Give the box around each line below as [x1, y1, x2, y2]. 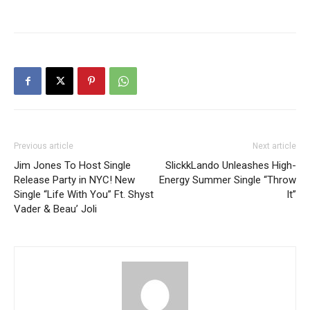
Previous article [14, 141, 73, 152]
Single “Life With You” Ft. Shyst [14, 188, 154, 201]
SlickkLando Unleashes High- [165, 159, 296, 172]
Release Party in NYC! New [14, 174, 135, 187]
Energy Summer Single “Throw [159, 174, 296, 187]
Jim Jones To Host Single [14, 159, 131, 172]
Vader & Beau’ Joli [14, 203, 97, 216]
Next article [253, 141, 296, 152]
